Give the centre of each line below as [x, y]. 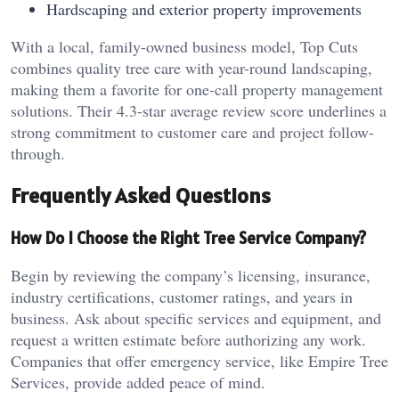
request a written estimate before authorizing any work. [188, 340]
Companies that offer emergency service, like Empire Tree [199, 361]
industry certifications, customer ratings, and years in [182, 297]
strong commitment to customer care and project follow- [192, 131]
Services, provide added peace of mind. [138, 383]
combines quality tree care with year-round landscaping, [191, 67]
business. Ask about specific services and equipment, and [196, 318]
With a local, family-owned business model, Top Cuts [184, 46]
